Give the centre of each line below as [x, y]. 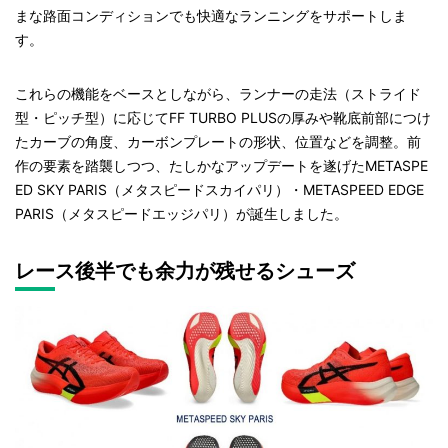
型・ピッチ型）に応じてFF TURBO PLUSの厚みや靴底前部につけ [223, 118]
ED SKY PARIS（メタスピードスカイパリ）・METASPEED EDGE [219, 190]
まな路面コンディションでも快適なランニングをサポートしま [211, 16]
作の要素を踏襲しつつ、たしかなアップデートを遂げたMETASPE [221, 166]
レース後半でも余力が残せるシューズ [185, 271]
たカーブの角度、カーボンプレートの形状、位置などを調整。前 [218, 142]
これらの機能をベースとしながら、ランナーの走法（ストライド [218, 94]
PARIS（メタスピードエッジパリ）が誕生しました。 [181, 214]
